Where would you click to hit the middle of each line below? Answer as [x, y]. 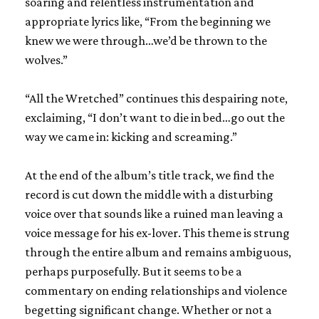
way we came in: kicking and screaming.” [131, 136]
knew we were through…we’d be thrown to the [146, 40]
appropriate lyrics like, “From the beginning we [148, 21]
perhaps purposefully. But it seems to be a [134, 271]
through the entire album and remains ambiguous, [158, 252]
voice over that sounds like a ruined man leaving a [154, 213]
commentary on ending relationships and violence [156, 290]
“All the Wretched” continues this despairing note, [156, 98]
